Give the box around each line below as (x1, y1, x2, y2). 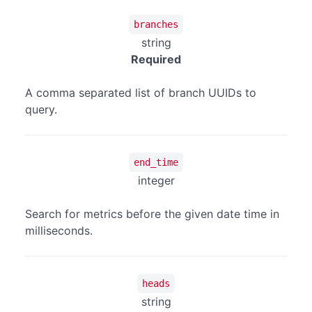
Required (131, 52, 181, 67)
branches (134, 18, 178, 30)
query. (25, 102, 57, 117)
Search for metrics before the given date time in (25, 207, 279, 221)
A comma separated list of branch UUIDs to (25, 86, 256, 100)
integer (137, 173, 175, 188)
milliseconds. (25, 224, 93, 238)
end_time (134, 156, 178, 168)
